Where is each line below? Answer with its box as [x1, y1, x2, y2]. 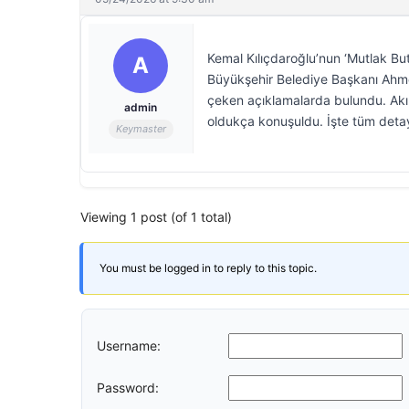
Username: [97, 337, 161, 353]
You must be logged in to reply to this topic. [100, 261, 317, 275]
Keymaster [115, 122, 166, 135]
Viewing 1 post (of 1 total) [80, 209, 232, 225]
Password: [97, 379, 159, 395]
